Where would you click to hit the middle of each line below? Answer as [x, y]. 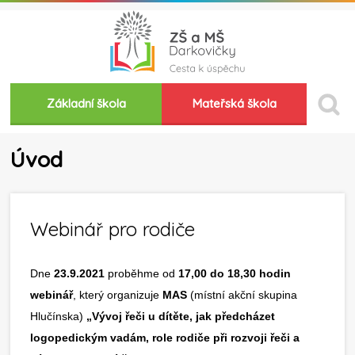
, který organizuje [118, 295]
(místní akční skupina [242, 295]
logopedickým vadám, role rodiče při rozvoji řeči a [165, 338]
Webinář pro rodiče [113, 229]
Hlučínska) [59, 316]
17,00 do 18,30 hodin [235, 273]
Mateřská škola [234, 103]
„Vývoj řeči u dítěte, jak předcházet [181, 316]
